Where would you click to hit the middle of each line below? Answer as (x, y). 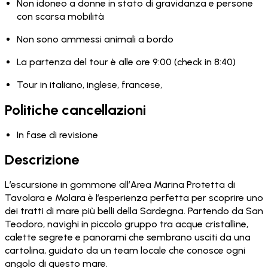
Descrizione (42, 160)
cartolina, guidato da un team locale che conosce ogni (125, 251)
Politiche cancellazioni (75, 109)
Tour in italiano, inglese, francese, (89, 84)
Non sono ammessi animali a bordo (95, 39)
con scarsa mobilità (60, 16)
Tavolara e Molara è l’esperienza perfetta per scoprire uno (134, 198)
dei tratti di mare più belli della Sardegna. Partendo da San (134, 211)
